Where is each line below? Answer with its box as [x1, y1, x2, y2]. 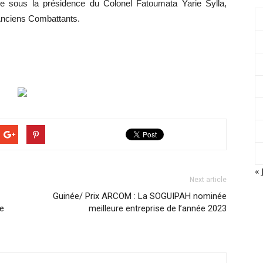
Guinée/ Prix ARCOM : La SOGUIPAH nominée [53, 191, 227, 201]
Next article [190, 176, 227, 184]
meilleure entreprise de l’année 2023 [89, 203, 227, 214]
